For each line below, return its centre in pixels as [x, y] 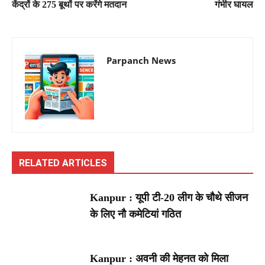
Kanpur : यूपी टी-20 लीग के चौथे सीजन [169, 197]
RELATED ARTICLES [63, 163]
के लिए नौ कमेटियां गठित [136, 214]
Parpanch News [141, 60]
